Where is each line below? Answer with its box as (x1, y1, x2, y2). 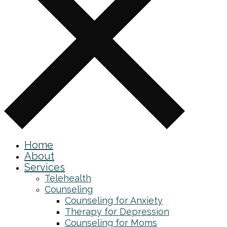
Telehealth (45, 173, 91, 183)
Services (24, 161, 65, 173)
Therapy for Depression (65, 206, 169, 217)
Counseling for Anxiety (65, 195, 163, 206)
